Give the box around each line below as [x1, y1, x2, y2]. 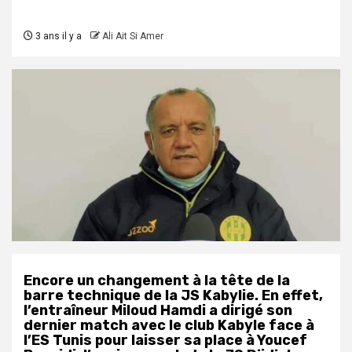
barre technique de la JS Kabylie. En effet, [24, 287, 323, 305]
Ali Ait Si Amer [102, 31, 163, 42]
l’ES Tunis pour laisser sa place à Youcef [24, 332, 307, 350]
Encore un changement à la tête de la [24, 272, 290, 290]
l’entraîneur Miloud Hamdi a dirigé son [24, 302, 292, 320]
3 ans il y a [33, 31, 82, 42]
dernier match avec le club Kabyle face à [24, 317, 314, 335]
